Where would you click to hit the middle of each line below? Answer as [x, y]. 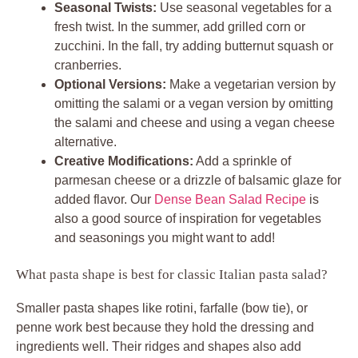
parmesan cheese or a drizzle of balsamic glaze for [198, 180]
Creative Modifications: [124, 161]
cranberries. [88, 65]
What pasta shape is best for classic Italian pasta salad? [172, 274]
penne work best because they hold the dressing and [165, 327]
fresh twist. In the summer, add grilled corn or [180, 26]
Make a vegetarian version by [251, 84]
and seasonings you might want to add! [165, 237]
